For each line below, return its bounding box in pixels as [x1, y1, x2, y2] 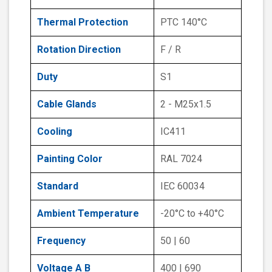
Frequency [37, 235, 86, 247]
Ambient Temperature [37, 208, 139, 220]
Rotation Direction [37, 44, 121, 56]
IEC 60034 [160, 180, 205, 192]
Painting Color [37, 153, 103, 165]
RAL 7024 [160, 153, 202, 165]
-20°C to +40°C [160, 208, 224, 220]
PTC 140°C [160, 16, 207, 29]
